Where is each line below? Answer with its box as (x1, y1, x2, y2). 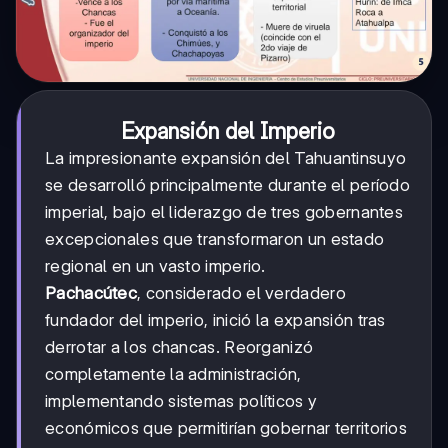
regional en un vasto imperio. (45, 255, 266, 276)
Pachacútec (45, 282, 137, 303)
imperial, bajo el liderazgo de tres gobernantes (45, 201, 404, 222)
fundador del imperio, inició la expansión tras (45, 309, 386, 330)
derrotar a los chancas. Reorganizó (45, 336, 314, 357)
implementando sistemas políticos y (45, 390, 318, 411)
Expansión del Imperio (121, 117, 335, 144)
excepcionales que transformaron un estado (45, 228, 385, 249)
